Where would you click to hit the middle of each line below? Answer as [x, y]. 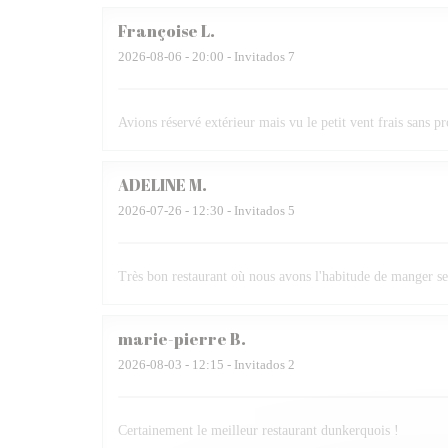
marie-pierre [172, 339]
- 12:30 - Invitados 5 [238, 210]
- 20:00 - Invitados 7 [238, 56]
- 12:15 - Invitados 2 [238, 364]
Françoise [158, 31]
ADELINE [152, 185]
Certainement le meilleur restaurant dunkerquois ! [258, 430]
